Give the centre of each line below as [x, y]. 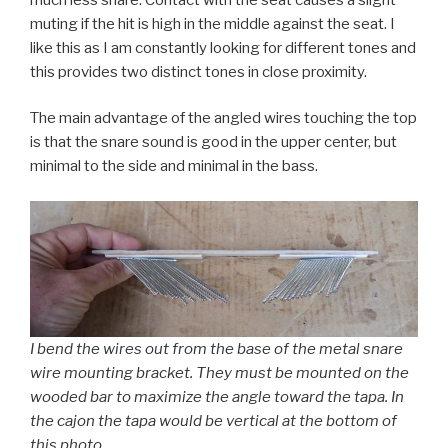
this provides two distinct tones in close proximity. [198, 71]
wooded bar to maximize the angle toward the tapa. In [217, 396]
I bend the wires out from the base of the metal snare [216, 348]
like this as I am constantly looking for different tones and [223, 47]
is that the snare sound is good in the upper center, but [213, 142]
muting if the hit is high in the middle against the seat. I [212, 23]
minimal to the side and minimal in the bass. [174, 166]
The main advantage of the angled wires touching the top [223, 118]
